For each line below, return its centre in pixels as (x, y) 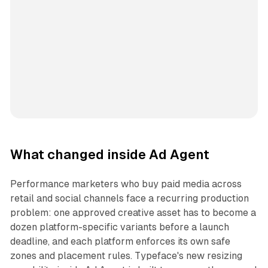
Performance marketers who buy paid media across (126, 184)
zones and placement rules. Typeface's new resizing (126, 255)
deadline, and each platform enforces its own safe (120, 241)
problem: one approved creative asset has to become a (133, 212)
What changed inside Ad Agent (109, 154)
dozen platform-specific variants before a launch (119, 227)
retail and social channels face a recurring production (129, 198)
